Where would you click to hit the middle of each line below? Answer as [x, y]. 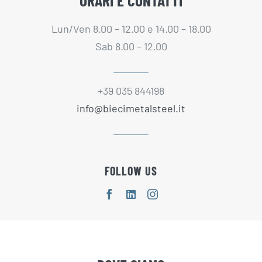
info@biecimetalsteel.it [131, 108]
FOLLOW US [131, 170]
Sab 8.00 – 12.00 [131, 46]
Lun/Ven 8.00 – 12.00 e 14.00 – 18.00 [131, 28]
